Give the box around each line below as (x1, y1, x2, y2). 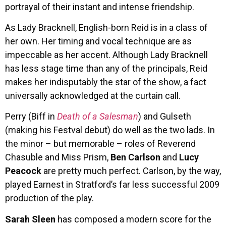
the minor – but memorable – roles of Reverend (5, 138, 196, 149)
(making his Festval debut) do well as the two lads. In (5, 125, 215, 136)
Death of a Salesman (57, 111, 138, 122)
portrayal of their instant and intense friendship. (5, 1, 194, 12)
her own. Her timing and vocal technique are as (5, 36, 192, 46)
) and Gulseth (138, 111, 191, 122)
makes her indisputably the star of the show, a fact (5, 77, 206, 87)
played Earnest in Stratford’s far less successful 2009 (5, 179, 219, 190)
